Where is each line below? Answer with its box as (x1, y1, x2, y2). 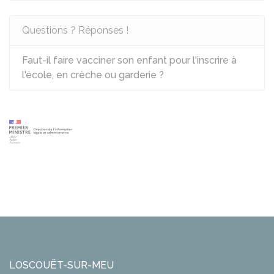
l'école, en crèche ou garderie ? (22, 69, 164, 81)
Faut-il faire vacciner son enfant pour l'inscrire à (22, 54, 237, 66)
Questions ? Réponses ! (22, 24, 128, 36)
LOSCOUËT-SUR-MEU (9, 259, 114, 271)
